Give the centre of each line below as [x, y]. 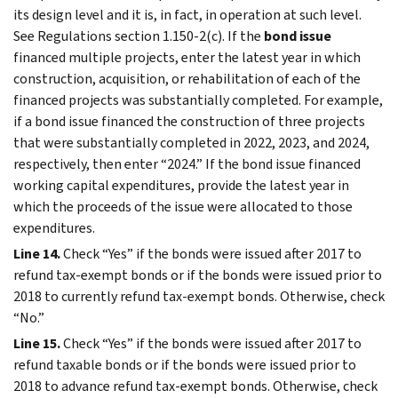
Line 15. [37, 343]
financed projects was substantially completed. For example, [198, 99]
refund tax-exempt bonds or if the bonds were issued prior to [198, 275]
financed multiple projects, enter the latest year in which [187, 57]
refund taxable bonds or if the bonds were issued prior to [185, 364]
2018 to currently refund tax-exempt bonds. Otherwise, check [199, 296]
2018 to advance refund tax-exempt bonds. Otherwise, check [195, 386]
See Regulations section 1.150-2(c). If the [139, 36]
